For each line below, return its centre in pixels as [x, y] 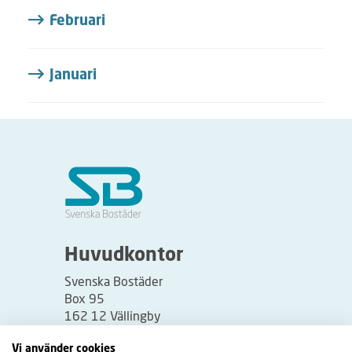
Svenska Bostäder [114, 281]
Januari [73, 75]
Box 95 [84, 299]
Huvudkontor [124, 256]
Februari [77, 21]
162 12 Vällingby [113, 316]
